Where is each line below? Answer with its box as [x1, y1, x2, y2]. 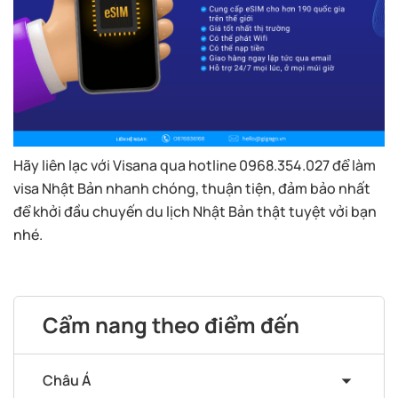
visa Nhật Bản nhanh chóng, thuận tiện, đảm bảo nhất [13, 178, 370, 198]
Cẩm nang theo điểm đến [43, 309, 299, 339]
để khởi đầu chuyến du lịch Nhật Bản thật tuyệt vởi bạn [13, 201, 377, 221]
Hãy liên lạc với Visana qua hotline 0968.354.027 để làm [13, 155, 376, 175]
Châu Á [43, 370, 92, 390]
